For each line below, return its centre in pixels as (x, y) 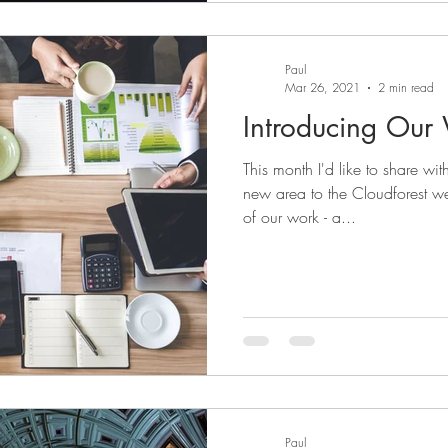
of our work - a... (299, 217)
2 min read (406, 87)
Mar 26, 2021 (322, 87)
